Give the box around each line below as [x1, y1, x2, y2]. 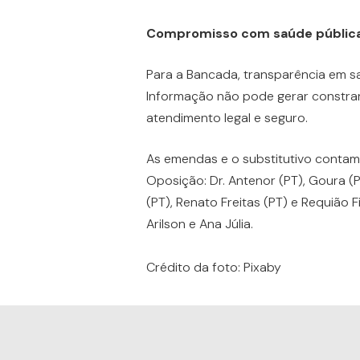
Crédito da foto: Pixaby [145, 258, 281, 276]
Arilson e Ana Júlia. [145, 215, 253, 232]
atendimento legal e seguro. [145, 108, 308, 126]
